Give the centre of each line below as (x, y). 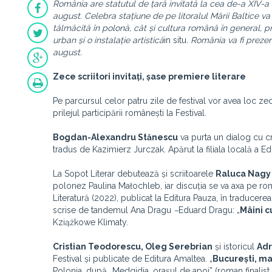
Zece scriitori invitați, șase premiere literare (149, 76)
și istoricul (235, 246)
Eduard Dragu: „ (209, 210)
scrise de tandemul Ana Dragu (113, 210)
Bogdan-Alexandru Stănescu (115, 137)
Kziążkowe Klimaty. (90, 222)
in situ (175, 40)
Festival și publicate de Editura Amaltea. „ (133, 259)
